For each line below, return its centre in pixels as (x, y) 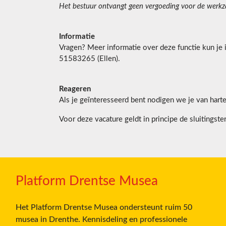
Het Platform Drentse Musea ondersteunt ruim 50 (104, 208)
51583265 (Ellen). (90, 59)
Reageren (75, 89)
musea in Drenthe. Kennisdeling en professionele (101, 220)
